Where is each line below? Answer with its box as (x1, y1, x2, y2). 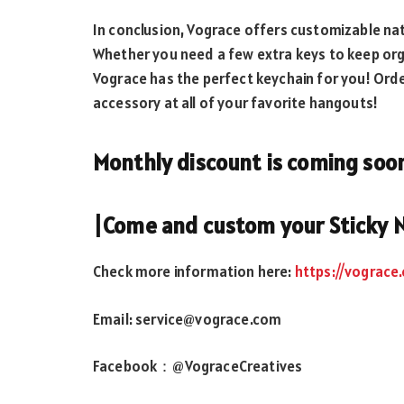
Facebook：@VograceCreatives (93, 356, 303, 377)
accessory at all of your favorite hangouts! (93, 93, 379, 114)
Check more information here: (93, 262, 295, 282)
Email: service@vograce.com (93, 308, 282, 329)
